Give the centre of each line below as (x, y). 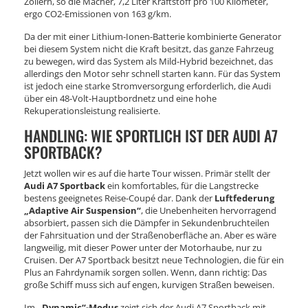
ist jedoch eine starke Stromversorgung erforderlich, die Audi (147, 86)
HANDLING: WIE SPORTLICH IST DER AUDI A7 (151, 135)
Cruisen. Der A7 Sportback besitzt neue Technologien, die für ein (154, 260)
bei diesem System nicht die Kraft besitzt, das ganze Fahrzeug (149, 48)
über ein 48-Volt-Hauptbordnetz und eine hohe (120, 98)
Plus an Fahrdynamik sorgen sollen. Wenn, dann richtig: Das (145, 272)
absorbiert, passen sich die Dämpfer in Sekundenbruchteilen (147, 222)
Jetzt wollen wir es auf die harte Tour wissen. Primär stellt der (147, 173)
